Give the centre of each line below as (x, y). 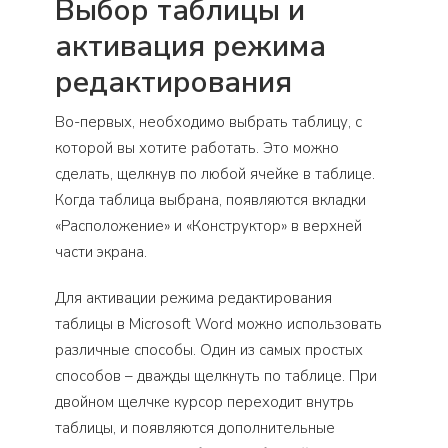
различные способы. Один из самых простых (209, 350)
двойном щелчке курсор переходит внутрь (204, 402)
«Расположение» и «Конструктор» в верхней (208, 226)
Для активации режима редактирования (193, 298)
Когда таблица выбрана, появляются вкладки (210, 200)
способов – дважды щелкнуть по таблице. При (216, 376)
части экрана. (101, 252)
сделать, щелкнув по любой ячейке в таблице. (215, 174)
